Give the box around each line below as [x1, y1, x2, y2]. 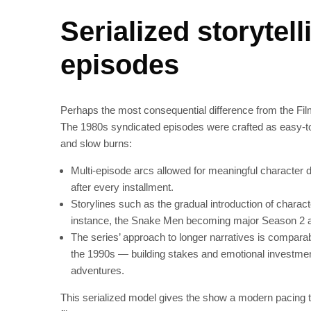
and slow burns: [60, 137, 132, 149]
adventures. [71, 264, 124, 276]
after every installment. [71, 181, 174, 193]
